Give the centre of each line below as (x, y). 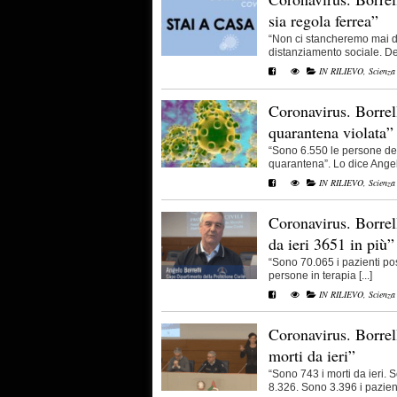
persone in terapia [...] (320, 275)
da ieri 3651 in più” (331, 243)
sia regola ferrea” (323, 21)
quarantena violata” (331, 132)
